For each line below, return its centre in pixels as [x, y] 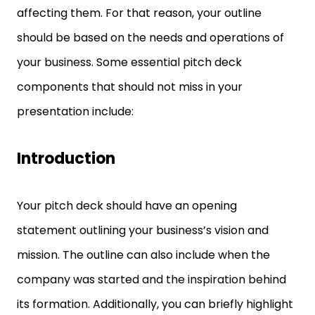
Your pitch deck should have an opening [127, 206]
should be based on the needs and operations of [150, 38]
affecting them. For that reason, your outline [139, 13]
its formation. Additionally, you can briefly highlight [155, 304]
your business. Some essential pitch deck [129, 62]
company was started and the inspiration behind [152, 279]
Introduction [66, 159]
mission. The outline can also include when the [143, 255]
